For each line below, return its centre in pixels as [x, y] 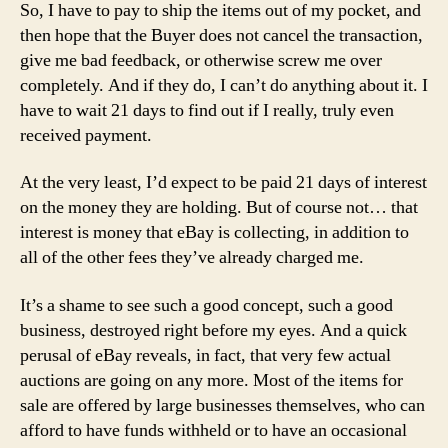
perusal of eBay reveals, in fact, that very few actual [205, 355]
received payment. [86, 135]
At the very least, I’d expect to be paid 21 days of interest [223, 182]
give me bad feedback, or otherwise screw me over [201, 60]
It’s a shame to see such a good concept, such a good [206, 305]
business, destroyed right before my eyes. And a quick [213, 330]
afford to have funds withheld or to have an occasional [213, 430]
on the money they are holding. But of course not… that [219, 207]
